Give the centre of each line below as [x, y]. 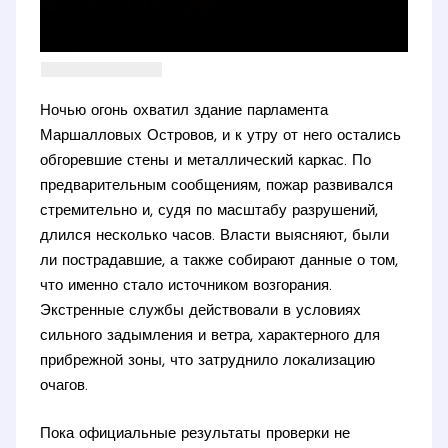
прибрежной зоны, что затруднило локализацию [208, 362]
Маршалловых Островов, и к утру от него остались [221, 137]
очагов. [64, 387]
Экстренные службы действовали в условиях [201, 312]
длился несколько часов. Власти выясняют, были [215, 237]
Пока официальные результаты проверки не [195, 434]
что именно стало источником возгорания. [186, 287]
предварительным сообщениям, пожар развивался [217, 187]
